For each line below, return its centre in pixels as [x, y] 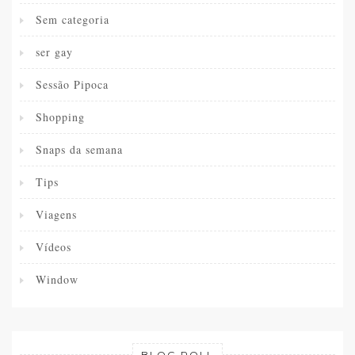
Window [57, 280]
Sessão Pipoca [72, 85]
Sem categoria [73, 20]
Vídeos [53, 247]
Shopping [60, 117]
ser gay [54, 52]
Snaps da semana [79, 150]
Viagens [56, 215]
